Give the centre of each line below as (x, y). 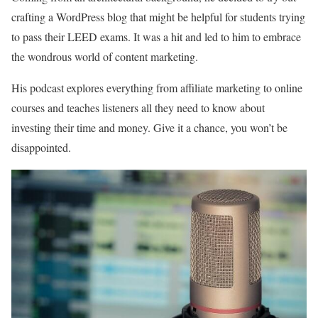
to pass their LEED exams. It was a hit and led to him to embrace (156, 37)
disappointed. (41, 148)
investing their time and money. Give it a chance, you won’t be (149, 128)
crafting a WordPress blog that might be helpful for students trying (158, 17)
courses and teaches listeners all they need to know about (138, 108)
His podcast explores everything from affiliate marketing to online (157, 88)
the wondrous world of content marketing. (105, 57)
